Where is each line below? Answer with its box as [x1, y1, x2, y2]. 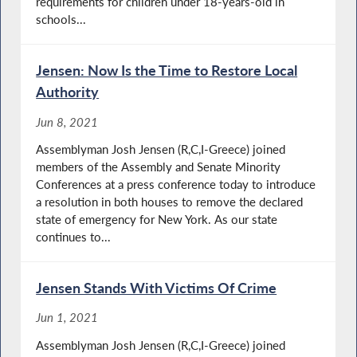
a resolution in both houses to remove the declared [36, 194, 304, 210]
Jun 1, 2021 [36, 310, 99, 325]
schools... [36, 12, 87, 27]
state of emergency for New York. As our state [36, 212, 278, 227]
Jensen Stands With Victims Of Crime [36, 279, 277, 297]
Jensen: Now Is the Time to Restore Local [36, 61, 298, 80]
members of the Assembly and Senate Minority [36, 159, 281, 175]
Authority [36, 83, 100, 101]
